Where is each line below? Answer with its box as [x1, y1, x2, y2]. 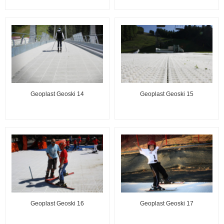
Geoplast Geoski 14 [30, 90, 84, 97]
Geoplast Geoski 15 [140, 90, 193, 97]
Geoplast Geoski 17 [140, 199, 193, 207]
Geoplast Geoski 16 [30, 199, 84, 207]
